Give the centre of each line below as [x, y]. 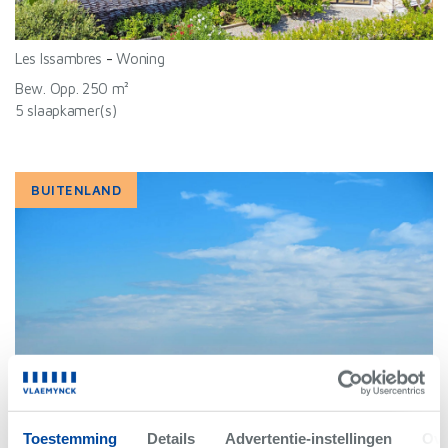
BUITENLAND [76, 190]
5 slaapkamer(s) [66, 110]
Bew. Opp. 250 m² [72, 88]
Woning [140, 58]
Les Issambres [59, 58]
